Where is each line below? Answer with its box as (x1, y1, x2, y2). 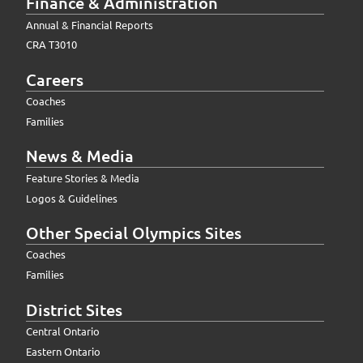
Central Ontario (26, 323, 100, 338)
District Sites (26, 298, 122, 320)
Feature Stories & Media (26, 170, 139, 185)
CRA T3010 (26, 37, 77, 52)
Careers (26, 68, 83, 90)
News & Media (26, 145, 134, 167)
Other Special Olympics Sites (26, 222, 241, 243)
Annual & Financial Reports (26, 17, 153, 32)
